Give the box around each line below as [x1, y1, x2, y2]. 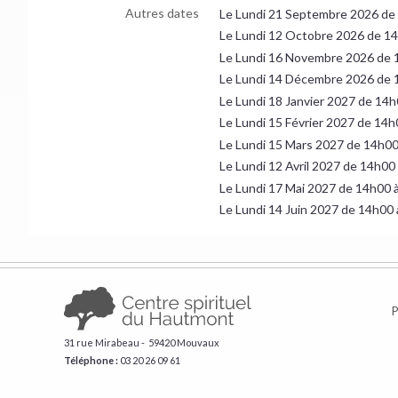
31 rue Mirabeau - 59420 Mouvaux [64, 336, 219, 348]
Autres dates [125, 4, 200, 20]
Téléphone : [64, 354, 118, 366]
